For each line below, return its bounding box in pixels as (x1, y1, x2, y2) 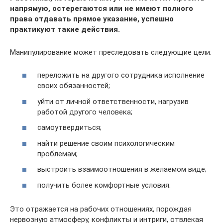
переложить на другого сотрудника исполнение (37, 71, 205, 80)
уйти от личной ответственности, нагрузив (37, 97, 189, 106)
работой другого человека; (37, 107, 132, 116)
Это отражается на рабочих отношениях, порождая (10, 204, 192, 214)
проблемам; (37, 149, 78, 158)
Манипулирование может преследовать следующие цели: (10, 47, 212, 57)
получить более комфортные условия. (37, 180, 171, 190)
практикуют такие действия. (10, 24, 120, 34)
